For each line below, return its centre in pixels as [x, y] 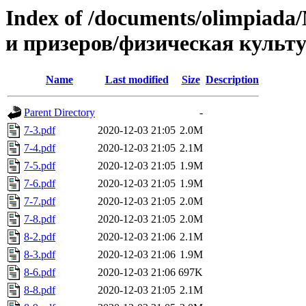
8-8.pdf [40, 290]
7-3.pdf [40, 130]
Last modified [137, 80]
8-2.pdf [40, 237]
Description [232, 80]
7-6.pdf [40, 184]
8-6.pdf [40, 273]
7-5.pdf [40, 166]
